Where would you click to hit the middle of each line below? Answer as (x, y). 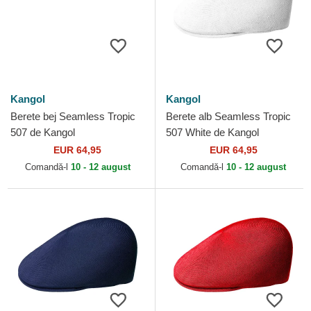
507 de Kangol (43, 133)
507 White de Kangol (212, 133)
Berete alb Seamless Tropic (228, 117)
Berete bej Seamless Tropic (73, 117)
